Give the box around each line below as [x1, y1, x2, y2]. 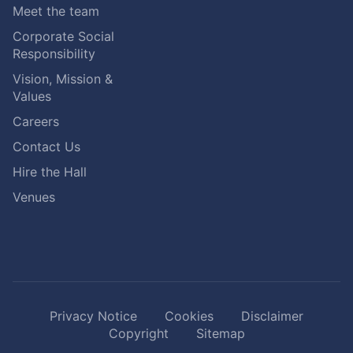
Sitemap [195, 325, 245, 342]
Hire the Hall [13, 164, 87, 180]
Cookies [165, 308, 214, 325]
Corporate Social [13, 28, 114, 45]
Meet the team [13, 3, 99, 20]
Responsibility [13, 46, 95, 62]
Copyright [108, 325, 169, 342]
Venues [13, 189, 55, 206]
